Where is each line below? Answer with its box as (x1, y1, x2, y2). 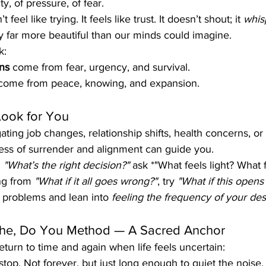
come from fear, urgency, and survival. (9, 61, 190, 74)
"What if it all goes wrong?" (34, 175, 157, 188)
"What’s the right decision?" (4, 159, 129, 172)
